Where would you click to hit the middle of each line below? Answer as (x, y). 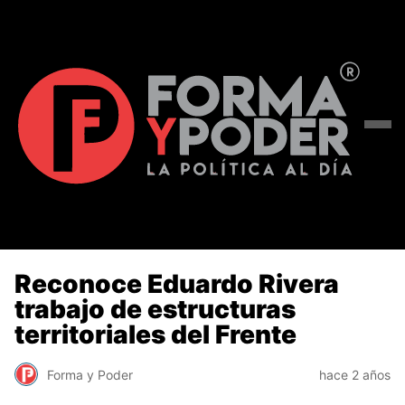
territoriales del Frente (155, 334)
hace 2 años (355, 374)
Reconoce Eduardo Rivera (177, 283)
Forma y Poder (90, 374)
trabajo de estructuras (155, 309)
